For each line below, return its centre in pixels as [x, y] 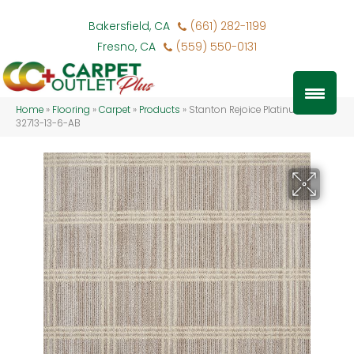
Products [160, 110]
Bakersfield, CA [129, 26]
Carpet [115, 110]
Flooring [71, 110]
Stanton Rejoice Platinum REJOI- [263, 110]
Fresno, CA [126, 47]
